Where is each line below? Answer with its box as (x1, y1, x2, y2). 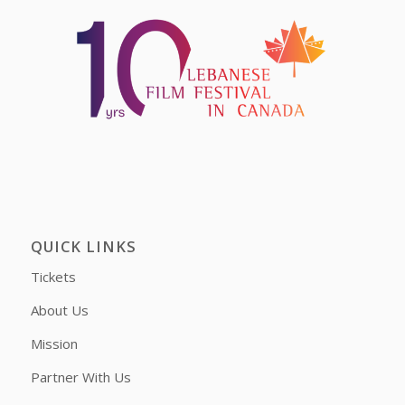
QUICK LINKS (30, 235, 137, 257)
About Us (30, 301, 89, 320)
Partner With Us (30, 367, 131, 386)
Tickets (30, 268, 76, 287)
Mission (30, 334, 78, 353)
